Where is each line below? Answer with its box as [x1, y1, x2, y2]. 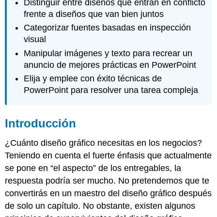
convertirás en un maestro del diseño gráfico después [5, 188, 212, 198]
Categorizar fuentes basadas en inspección [24, 23, 191, 33]
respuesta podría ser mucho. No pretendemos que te [5, 175, 210, 186]
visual [24, 34, 46, 45]
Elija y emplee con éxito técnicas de [24, 74, 162, 84]
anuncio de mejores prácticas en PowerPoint [24, 60, 197, 70]
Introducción [5, 116, 77, 130]
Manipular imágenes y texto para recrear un [24, 48, 193, 58]
